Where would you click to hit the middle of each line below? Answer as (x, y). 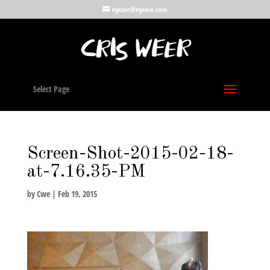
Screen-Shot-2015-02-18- (130, 154)
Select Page (51, 89)
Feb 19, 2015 (77, 194)
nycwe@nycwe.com (140, 9)
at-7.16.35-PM (86, 172)
